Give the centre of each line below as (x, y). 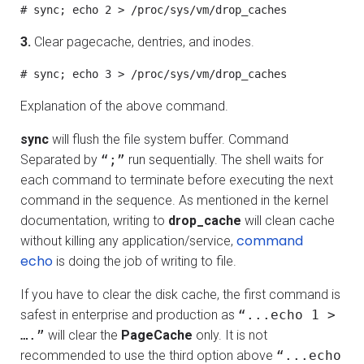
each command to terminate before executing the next (177, 180)
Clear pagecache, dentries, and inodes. (143, 41)
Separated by (61, 159)
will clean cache (288, 220)
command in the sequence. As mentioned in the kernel (174, 200)
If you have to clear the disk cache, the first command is (180, 294)
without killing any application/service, (128, 240)
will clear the (83, 335)
